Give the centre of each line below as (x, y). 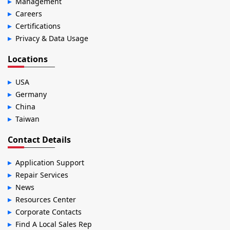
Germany (31, 94)
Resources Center (46, 199)
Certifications (38, 26)
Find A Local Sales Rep (54, 224)
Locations (28, 59)
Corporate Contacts (49, 212)
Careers (29, 13)
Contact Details (39, 139)
